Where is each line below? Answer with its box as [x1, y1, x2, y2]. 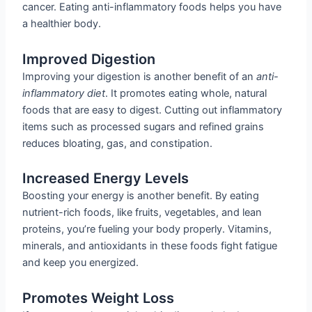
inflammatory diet [22, 86, 106, 100]
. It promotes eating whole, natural [105, 86, 267, 100]
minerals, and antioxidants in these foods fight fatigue [22, 240, 278, 253]
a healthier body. [22, 17, 102, 31]
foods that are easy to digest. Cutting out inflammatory [22, 103, 283, 116]
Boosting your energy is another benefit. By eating [22, 189, 260, 203]
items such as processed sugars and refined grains [22, 120, 265, 133]
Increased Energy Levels [22, 170, 189, 187]
